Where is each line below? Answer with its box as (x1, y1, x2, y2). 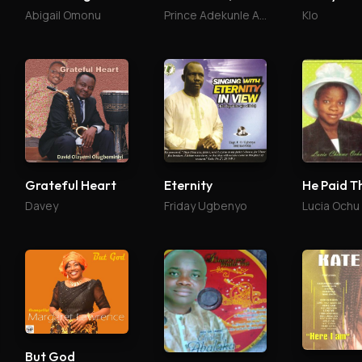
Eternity (163, 176, 213, 193)
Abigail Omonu (25, 7, 102, 23)
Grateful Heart (25, 176, 117, 193)
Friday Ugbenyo (163, 197, 247, 213)
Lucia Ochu (301, 197, 360, 213)
